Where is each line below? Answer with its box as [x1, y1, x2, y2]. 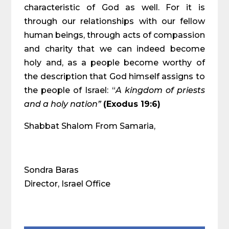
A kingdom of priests [115, 85, 205, 95]
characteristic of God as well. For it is [24, 3, 205, 12]
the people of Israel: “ [24, 85, 116, 95]
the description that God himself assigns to [24, 72, 205, 81]
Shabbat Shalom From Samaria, [24, 121, 156, 131]
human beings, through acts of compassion [24, 30, 205, 40]
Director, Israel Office [24, 179, 111, 189]
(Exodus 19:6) [103, 99, 161, 109]
